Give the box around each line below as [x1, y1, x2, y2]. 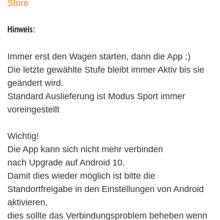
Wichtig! [7, 131, 39, 141]
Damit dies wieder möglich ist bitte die [7, 170, 155, 181]
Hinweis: [7, 24, 35, 36]
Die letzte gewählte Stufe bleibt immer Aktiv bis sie [7, 64, 204, 75]
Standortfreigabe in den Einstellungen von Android [7, 184, 204, 194]
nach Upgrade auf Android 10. [7, 157, 125, 167]
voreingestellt [7, 104, 59, 114]
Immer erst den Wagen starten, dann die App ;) [7, 51, 191, 61]
